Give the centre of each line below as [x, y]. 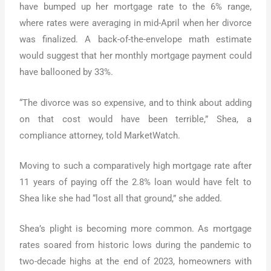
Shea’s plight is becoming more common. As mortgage [135, 229]
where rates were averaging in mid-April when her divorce [135, 23]
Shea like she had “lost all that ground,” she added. [121, 198]
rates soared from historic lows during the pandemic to [135, 245]
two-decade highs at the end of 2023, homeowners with [135, 262]
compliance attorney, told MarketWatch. [100, 135]
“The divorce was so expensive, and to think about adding [135, 103]
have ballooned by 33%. [67, 72]
